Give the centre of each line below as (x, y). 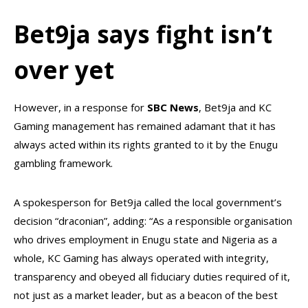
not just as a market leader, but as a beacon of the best (146, 295)
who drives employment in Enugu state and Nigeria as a (145, 239)
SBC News (173, 107)
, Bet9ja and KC (235, 107)
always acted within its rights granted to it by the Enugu (146, 144)
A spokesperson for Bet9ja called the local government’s (148, 202)
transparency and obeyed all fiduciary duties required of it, (152, 276)
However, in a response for (80, 107)
